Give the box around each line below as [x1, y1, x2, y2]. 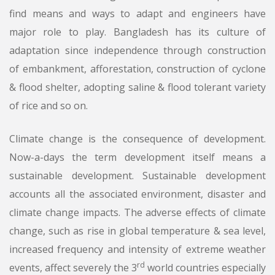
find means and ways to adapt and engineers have [9, 7, 266, 21]
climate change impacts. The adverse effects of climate [9, 206, 266, 220]
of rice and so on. [9, 99, 88, 113]
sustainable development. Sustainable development [9, 169, 266, 183]
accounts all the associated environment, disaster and [9, 187, 266, 201]
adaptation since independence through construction [9, 44, 266, 58]
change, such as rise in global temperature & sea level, [9, 224, 266, 238]
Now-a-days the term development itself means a [9, 150, 266, 165]
